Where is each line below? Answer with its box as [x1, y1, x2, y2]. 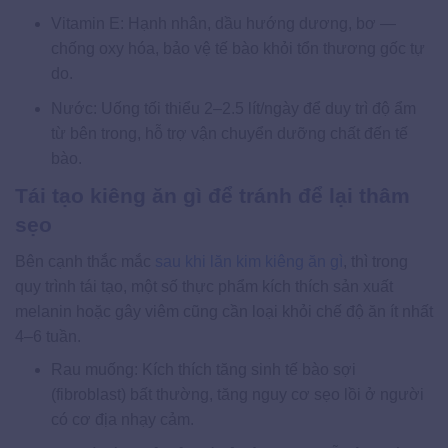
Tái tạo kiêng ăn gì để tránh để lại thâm [15, 183, 410, 207]
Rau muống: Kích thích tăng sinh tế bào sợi [50, 361, 356, 379]
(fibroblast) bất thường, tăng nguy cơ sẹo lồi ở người [50, 386, 424, 404]
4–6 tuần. [15, 328, 81, 346]
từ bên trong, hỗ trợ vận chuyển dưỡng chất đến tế [50, 125, 408, 143]
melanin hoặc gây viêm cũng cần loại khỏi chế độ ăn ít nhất [15, 303, 433, 321]
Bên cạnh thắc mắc [15, 253, 155, 271]
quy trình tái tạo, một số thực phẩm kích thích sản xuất [15, 278, 393, 296]
